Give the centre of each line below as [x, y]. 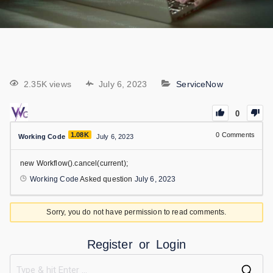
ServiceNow [200, 84]
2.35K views [48, 84]
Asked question [107, 179]
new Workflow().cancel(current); [74, 164]
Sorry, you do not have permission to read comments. [136, 212]
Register [110, 245]
